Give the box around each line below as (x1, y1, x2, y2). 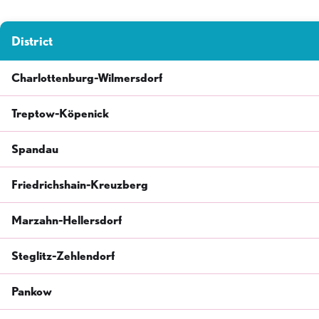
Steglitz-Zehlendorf (11, 249, 115, 263)
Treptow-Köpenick (11, 106, 109, 120)
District (11, 33, 53, 48)
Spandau (11, 142, 58, 156)
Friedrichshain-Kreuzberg (11, 177, 148, 192)
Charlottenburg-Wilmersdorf (11, 70, 162, 85)
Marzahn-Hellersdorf (11, 213, 122, 227)
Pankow (11, 284, 52, 298)
